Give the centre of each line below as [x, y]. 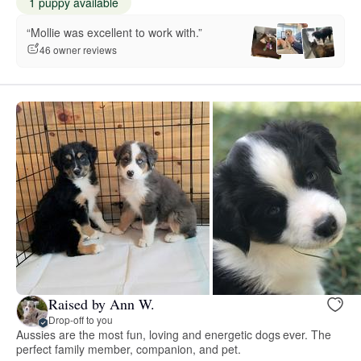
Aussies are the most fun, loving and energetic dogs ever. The [174, 334]
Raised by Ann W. [102, 304]
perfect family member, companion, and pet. [129, 349]
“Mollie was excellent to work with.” [114, 33]
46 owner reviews [78, 49]
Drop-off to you [81, 320]
